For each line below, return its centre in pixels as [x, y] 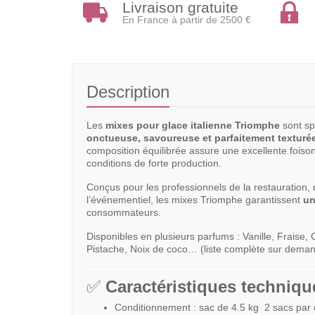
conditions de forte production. [154, 163]
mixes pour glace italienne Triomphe [193, 125]
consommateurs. [124, 212]
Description [128, 91]
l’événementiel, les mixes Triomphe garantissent [195, 199]
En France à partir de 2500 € [186, 19]
